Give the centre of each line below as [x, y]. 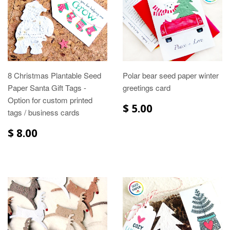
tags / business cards [44, 112]
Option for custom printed [50, 100]
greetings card [147, 87]
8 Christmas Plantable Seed [54, 75]
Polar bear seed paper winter [171, 75]
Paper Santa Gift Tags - [47, 87]
